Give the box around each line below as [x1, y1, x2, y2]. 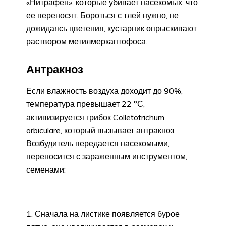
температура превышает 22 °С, [26, 98, 145, 109]
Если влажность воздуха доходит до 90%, [26, 85, 183, 96]
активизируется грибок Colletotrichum [26, 111, 164, 122]
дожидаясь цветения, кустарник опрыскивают [26, 23, 197, 34]
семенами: [26, 164, 66, 175]
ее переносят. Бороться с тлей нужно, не [26, 10, 179, 21]
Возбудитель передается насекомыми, [26, 138, 169, 148]
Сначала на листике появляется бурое [35, 208, 180, 219]
